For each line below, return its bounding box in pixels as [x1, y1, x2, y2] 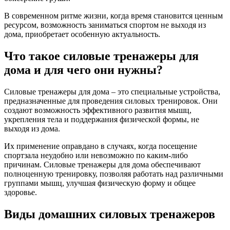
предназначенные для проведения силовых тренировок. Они [4, 96, 218, 105]
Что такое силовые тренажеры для [4, 49, 199, 63]
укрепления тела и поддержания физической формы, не [4, 114, 199, 124]
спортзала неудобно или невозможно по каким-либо [4, 150, 188, 160]
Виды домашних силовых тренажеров [4, 207, 215, 221]
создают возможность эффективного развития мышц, [4, 105, 191, 114]
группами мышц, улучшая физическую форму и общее [4, 178, 196, 187]
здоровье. [4, 187, 37, 197]
